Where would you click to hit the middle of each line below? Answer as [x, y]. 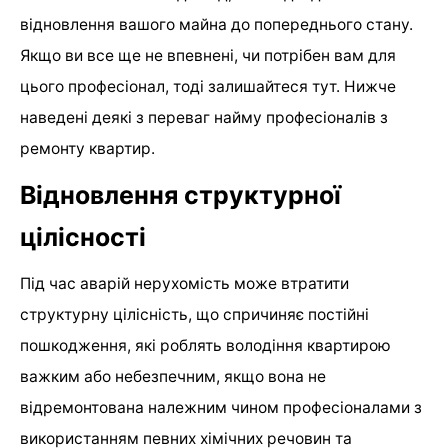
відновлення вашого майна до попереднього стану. [216, 24]
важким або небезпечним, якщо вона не [173, 376]
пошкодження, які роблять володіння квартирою [205, 345]
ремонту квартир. [87, 148]
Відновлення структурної [180, 194]
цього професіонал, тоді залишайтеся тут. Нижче [208, 86]
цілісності [83, 236]
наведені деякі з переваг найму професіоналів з [204, 117]
